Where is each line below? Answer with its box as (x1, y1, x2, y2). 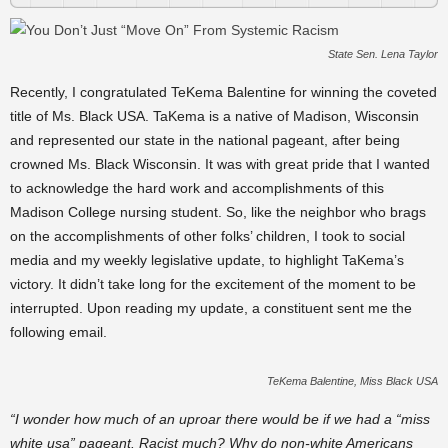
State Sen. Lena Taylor (328, 48, 438, 60)
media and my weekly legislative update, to (10, 252, 285, 268)
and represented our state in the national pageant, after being (10, 132, 400, 148)
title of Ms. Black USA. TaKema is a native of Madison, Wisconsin (10, 108, 419, 124)
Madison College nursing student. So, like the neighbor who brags (10, 204, 426, 220)
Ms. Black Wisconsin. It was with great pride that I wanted (64, 156, 430, 172)
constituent (264, 300, 333, 316)
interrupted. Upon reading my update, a (10, 300, 264, 316)
